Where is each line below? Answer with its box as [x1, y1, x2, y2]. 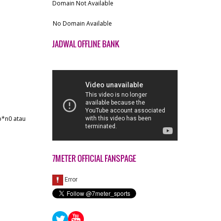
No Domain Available [53, 19, 112, 28]
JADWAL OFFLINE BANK [52, 38, 119, 50]
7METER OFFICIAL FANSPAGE [52, 152, 136, 164]
